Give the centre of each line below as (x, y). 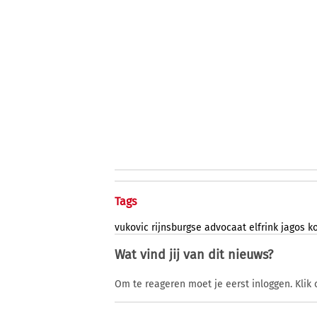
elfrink (264, 228)
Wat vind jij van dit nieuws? (194, 255)
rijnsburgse (177, 228)
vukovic (132, 228)
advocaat (225, 228)
